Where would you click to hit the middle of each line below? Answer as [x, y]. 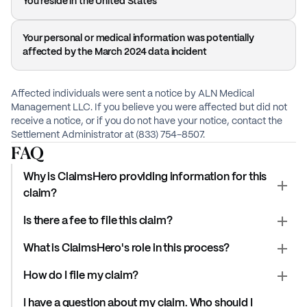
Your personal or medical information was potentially [138, 39]
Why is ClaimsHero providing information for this [145, 177]
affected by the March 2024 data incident [115, 52]
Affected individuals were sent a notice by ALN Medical [133, 94]
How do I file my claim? [81, 276]
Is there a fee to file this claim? [98, 221]
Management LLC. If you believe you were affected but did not [149, 108]
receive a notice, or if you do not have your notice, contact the [147, 122]
